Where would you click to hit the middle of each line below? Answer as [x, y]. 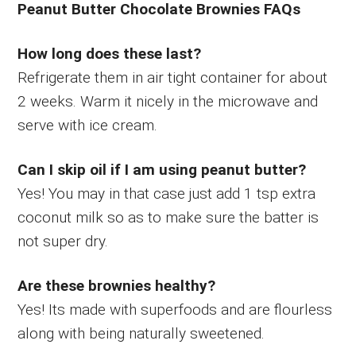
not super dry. [63, 241]
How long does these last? [110, 53]
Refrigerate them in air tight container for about [173, 77]
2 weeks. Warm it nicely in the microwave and [168, 101]
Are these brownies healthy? [117, 285]
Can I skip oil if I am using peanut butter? [162, 169]
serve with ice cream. [88, 125]
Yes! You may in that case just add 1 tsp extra [167, 193]
